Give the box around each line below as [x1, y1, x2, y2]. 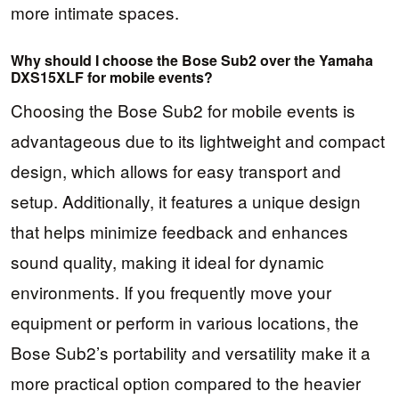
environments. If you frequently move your [11, 279, 331, 304]
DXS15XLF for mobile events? [11, 66, 213, 87]
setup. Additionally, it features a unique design [11, 188, 361, 213]
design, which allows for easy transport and [11, 158, 341, 183]
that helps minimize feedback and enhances [11, 218, 348, 243]
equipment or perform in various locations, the [11, 309, 359, 334]
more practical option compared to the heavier [11, 370, 361, 395]
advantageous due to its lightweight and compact [11, 127, 385, 152]
